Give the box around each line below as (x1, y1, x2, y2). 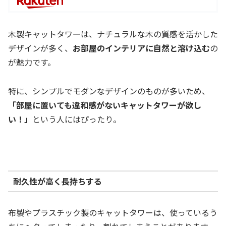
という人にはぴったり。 (32, 113, 121, 126)
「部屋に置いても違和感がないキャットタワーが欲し (8, 99, 201, 111)
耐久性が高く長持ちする (13, 175, 102, 188)
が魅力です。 (8, 56, 55, 69)
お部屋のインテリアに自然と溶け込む (73, 42, 210, 54)
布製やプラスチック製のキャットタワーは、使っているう (8, 206, 217, 218)
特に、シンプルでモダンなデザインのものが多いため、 (8, 85, 210, 97)
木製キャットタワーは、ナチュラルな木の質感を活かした (8, 28, 218, 40)
